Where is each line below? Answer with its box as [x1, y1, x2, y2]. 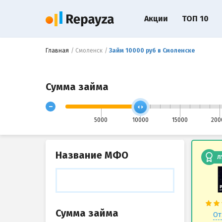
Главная [46, 47, 69, 54]
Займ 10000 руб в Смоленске [109, 47, 195, 54]
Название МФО [55, 149, 128, 161]
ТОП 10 [182, 14, 209, 23]
